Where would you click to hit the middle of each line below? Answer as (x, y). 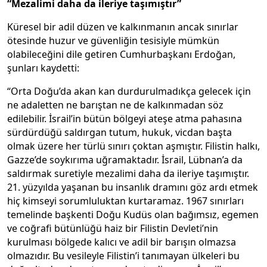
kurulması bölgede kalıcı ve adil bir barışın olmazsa (122, 242)
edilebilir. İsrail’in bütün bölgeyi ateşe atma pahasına (125, 118)
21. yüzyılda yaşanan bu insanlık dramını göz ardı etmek (133, 187)
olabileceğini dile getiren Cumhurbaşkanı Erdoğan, (121, 54)
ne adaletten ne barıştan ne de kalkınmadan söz (115, 105)
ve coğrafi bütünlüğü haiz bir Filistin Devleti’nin (113, 228)
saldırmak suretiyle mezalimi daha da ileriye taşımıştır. (128, 173)
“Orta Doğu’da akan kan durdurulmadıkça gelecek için (129, 91)
